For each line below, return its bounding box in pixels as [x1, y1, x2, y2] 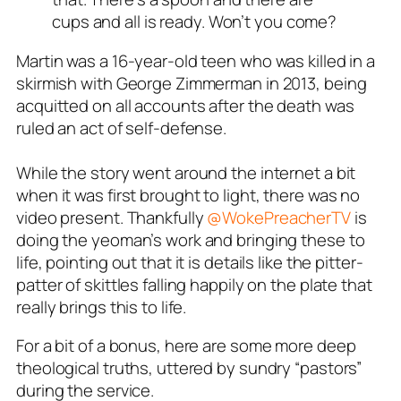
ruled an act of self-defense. [16, 115, 227, 140]
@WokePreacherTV [207, 205, 351, 229]
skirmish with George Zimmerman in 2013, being [16, 71, 367, 95]
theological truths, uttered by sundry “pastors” [16, 356, 363, 380]
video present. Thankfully [16, 205, 208, 229]
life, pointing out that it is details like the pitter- [16, 250, 363, 274]
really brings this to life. [16, 294, 187, 319]
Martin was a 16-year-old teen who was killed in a [16, 48, 376, 73]
